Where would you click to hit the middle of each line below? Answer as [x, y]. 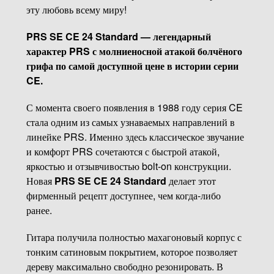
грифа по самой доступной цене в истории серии [132, 65]
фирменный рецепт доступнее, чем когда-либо [123, 195]
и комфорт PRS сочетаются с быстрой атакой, [123, 151]
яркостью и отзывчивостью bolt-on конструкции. [128, 166]
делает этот [191, 180]
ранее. [39, 210]
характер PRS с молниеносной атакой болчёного [134, 51]
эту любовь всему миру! [76, 9]
